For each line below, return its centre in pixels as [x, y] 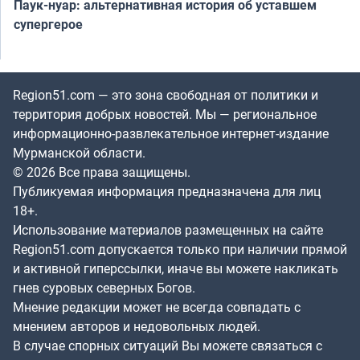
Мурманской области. [79, 152]
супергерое [48, 24]
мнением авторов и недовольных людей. [137, 326]
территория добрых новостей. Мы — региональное [165, 114]
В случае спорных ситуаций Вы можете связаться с [168, 345]
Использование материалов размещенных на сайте [168, 229]
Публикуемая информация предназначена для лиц [167, 191]
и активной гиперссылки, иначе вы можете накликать [176, 268]
